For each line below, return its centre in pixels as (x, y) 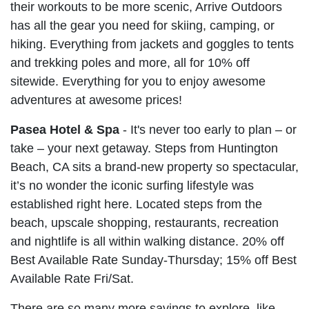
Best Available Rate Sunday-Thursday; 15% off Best (153, 260)
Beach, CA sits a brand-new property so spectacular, (154, 167)
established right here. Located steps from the (136, 204)
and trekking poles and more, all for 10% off (130, 62)
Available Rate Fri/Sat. (72, 278)
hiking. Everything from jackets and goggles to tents (152, 44)
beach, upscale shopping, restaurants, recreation (144, 222)
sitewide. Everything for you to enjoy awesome (138, 81)
